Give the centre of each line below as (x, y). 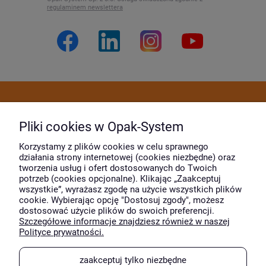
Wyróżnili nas (133, 226)
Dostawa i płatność (133, 108)
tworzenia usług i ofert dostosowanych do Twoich (118, 168)
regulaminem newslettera (85, 7)
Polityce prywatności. (61, 232)
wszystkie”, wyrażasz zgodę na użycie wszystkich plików (130, 189)
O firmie (133, 180)
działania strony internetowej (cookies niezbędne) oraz (127, 157)
